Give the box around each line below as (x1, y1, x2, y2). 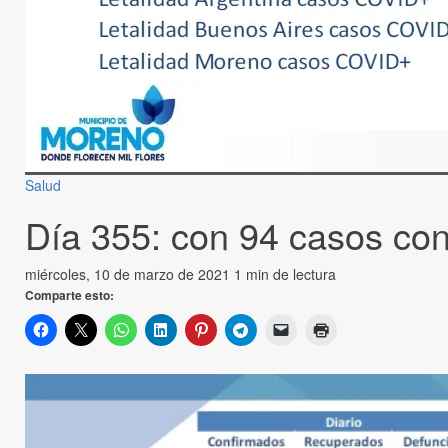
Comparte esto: (25, 286, 114, 305)
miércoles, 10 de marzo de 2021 (25, 264, 234, 285)
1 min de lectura (234, 264, 336, 285)
